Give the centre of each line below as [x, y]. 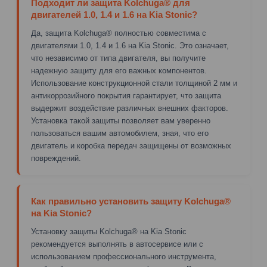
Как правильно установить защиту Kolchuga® [131, 201]
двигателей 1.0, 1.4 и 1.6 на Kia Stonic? [114, 15]
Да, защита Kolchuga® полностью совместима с [119, 33]
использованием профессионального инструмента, [124, 256]
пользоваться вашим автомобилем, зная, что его [120, 133]
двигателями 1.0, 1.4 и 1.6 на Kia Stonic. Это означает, [130, 45]
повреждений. [56, 158]
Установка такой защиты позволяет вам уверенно [121, 120]
